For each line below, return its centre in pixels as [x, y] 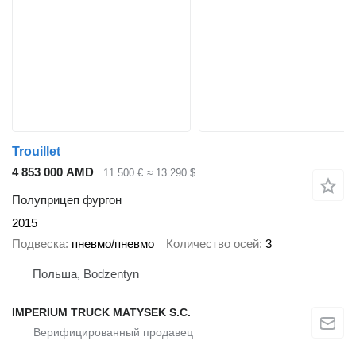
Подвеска [39, 244]
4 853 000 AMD [53, 172]
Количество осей [213, 244]
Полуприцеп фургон [67, 199]
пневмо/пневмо [113, 244]
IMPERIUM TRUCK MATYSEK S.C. [101, 312]
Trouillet [36, 152]
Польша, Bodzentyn [86, 273]
